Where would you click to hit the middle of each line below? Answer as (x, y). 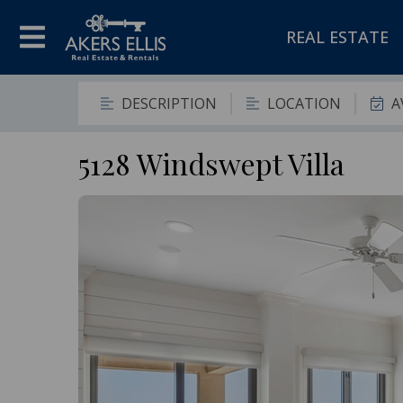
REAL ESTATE (337, 36)
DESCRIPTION (169, 103)
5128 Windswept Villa (211, 163)
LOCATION (304, 103)
